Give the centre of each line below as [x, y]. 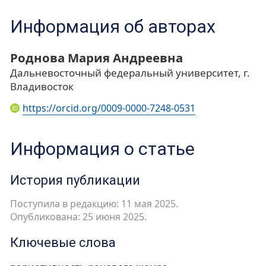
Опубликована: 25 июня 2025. [78, 217]
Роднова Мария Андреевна [96, 58]
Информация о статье [102, 148]
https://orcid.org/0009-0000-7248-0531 [109, 108]
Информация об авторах [113, 27]
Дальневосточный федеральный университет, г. [130, 73]
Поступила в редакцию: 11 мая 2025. [94, 204]
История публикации [75, 180]
